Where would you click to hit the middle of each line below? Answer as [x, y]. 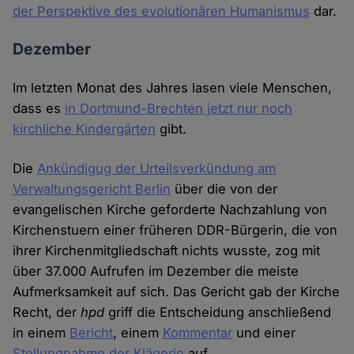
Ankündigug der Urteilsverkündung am [157, 169]
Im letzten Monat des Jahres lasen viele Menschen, [173, 88]
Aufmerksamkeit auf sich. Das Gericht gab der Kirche [177, 292]
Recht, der [47, 313]
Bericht [92, 333]
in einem [41, 333]
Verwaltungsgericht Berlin [92, 189]
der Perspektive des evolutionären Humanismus [162, 11]
